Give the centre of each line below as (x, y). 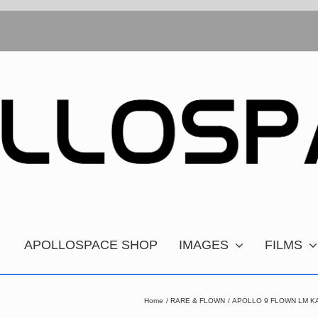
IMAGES (204, 245)
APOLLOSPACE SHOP (91, 245)
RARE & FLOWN (198, 300)
